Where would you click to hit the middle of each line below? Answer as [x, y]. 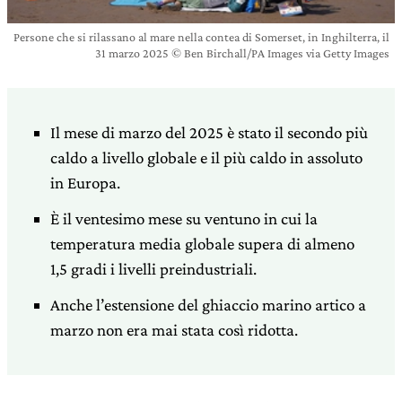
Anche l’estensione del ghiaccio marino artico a [208, 305]
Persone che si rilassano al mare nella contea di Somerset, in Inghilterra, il [201, 37]
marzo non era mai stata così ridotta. [174, 330]
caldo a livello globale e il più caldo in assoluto [206, 157]
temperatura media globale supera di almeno [202, 244]
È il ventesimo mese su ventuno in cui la [184, 218]
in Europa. [85, 183]
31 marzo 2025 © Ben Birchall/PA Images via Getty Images [242, 53]
